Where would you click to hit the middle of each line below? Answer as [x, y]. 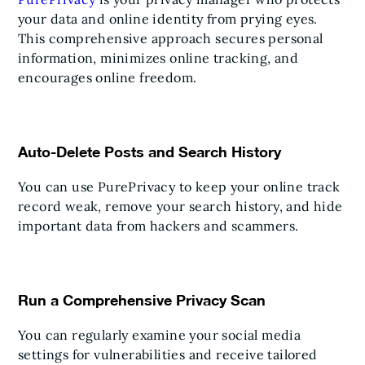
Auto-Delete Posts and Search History [150, 152]
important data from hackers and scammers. [158, 226]
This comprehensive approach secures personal [171, 38]
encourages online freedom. [108, 77]
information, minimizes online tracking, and [158, 58]
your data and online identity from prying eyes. [168, 19]
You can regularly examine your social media [160, 335]
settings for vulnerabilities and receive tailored [168, 354]
